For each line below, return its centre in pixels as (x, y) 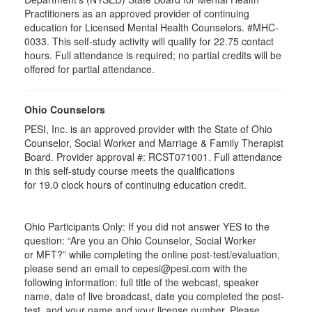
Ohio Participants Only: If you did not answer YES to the (147, 226)
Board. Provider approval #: (86, 157)
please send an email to (78, 268)
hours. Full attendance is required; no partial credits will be (153, 55)
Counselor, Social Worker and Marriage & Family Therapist (154, 143)
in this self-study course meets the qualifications (130, 171)
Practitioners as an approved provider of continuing (137, 13)
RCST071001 (178, 157)
